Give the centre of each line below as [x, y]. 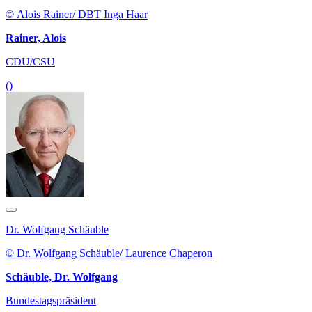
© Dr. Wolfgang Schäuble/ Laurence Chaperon [109, 253]
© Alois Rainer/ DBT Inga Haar [77, 14]
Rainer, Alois [36, 38]
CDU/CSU [30, 61]
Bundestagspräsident [51, 300]
